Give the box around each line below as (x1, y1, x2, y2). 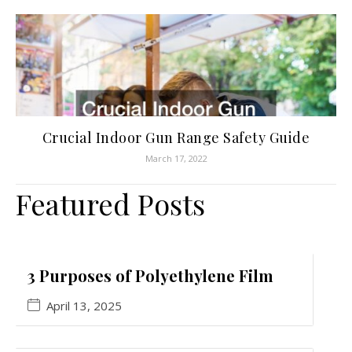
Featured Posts (16, 185, 205, 223)
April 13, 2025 (46, 298, 122, 314)
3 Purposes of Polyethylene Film (27, 265, 273, 287)
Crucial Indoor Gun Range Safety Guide (42, 128, 310, 148)
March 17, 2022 (145, 152, 207, 165)
